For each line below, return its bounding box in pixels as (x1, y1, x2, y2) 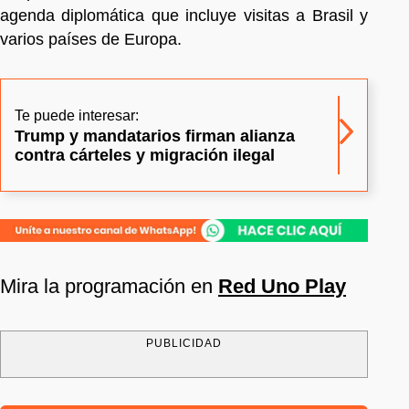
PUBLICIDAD (145, 336, 223, 350)
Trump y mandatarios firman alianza (15, 126, 295, 145)
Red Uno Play (218, 274, 346, 298)
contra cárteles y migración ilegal (15, 145, 275, 164)
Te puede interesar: (15, 107, 139, 123)
